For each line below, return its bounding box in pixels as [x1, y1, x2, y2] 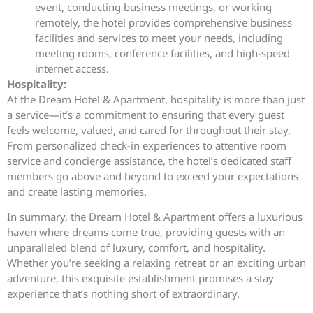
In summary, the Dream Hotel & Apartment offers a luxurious [7, 210, 303, 224]
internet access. [35, 61, 109, 75]
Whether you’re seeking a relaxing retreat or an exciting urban [7, 256, 306, 270]
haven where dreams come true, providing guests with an [7, 225, 285, 240]
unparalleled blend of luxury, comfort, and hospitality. [7, 240, 265, 255]
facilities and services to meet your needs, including [35, 30, 283, 45]
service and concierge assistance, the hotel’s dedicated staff [7, 153, 291, 168]
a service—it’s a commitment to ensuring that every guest [7, 107, 284, 122]
